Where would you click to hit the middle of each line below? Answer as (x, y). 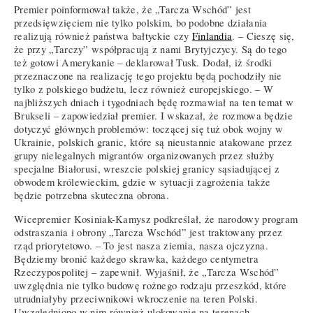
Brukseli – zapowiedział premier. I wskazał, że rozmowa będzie (153, 115)
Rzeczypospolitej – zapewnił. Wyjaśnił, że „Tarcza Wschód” (147, 272)
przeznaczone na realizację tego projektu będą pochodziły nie (148, 75)
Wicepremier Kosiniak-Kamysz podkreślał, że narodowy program (156, 219)
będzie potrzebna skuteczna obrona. (94, 195)
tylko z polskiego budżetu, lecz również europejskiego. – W (144, 89)
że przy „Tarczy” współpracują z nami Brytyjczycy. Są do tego (151, 49)
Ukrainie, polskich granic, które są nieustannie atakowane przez (153, 142)
